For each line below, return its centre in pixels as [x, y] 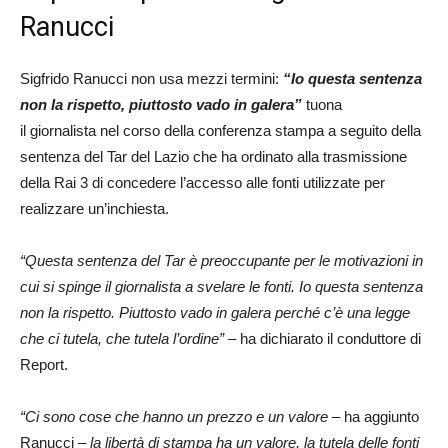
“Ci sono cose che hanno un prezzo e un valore [174, 416]
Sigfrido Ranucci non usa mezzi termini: [149, 78]
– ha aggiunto [373, 416]
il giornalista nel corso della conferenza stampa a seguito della [220, 130]
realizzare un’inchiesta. [94, 208]
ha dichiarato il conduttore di [330, 338]
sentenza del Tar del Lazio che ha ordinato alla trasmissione [213, 156]
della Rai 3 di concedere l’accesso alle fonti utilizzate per [202, 182]
